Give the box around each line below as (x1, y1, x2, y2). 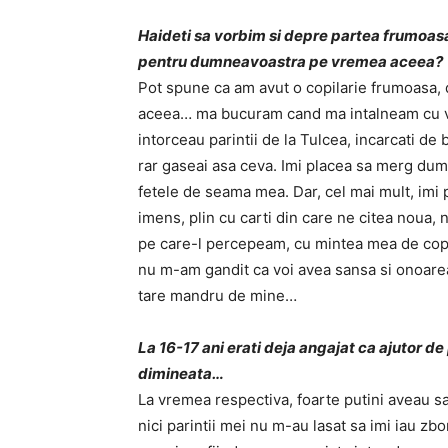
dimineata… (138, 364, 224, 384)
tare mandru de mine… (138, 286, 297, 306)
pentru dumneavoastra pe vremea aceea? (138, 52, 443, 72)
